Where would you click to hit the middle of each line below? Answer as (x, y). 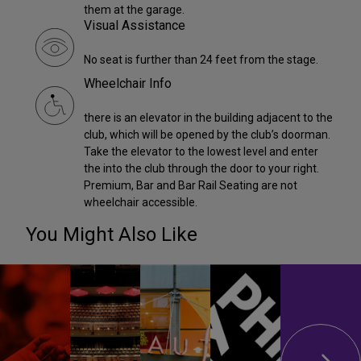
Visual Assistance (135, 25)
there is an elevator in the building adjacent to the (208, 117)
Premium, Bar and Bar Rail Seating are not (191, 185)
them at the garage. (134, 9)
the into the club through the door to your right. (201, 168)
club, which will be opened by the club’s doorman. (207, 134)
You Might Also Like (112, 234)
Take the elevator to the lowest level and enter (201, 151)
